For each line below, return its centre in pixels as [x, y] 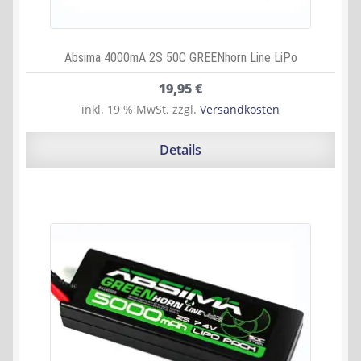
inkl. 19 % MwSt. [125, 110]
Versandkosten [240, 110]
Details [180, 150]
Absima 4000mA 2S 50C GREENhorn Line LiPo [180, 57]
